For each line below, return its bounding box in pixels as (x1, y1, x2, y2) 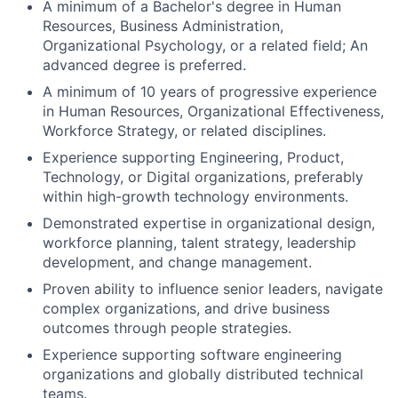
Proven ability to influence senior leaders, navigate (43, 280, 383, 298)
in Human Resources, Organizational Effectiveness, (43, 102, 384, 120)
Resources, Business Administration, (43, 17, 283, 35)
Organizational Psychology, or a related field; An (43, 36, 368, 54)
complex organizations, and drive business (43, 299, 330, 317)
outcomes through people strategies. (43, 319, 291, 337)
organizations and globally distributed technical (43, 365, 363, 383)
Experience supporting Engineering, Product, (43, 148, 344, 166)
